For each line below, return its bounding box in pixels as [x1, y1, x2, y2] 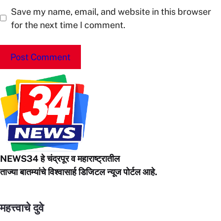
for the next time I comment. [11, 19, 125, 30]
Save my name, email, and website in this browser [11, 6, 211, 17]
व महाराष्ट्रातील [71, 153, 120, 164]
